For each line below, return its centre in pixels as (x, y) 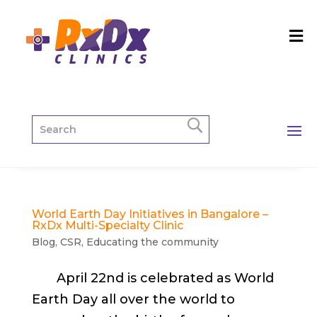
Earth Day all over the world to (133, 299)
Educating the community (152, 242)
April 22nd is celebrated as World (152, 278)
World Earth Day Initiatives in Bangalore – (150, 214)
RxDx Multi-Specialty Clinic (107, 225)
